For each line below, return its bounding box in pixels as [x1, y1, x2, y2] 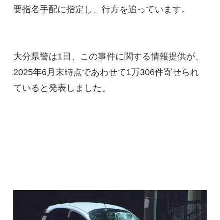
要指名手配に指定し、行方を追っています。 [13, 4, 190, 15]
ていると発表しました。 [13, 83, 110, 93]
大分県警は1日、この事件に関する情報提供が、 [13, 52, 204, 62]
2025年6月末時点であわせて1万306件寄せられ [13, 67, 199, 78]
